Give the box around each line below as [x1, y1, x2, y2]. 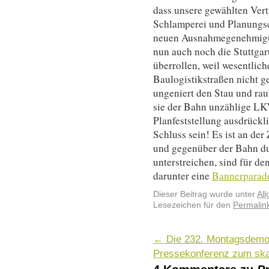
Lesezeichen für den [153, 201, 233, 210]
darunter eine [153, 168, 212, 183]
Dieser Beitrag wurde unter [153, 190, 257, 199]
